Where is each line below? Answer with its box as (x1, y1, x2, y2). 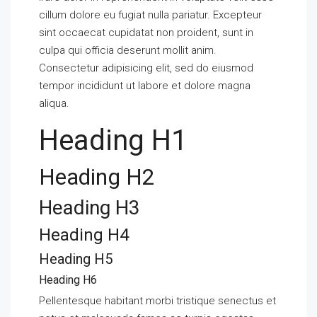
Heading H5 (39, 250, 113, 267)
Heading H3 (39, 196, 140, 219)
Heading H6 (39, 273, 97, 287)
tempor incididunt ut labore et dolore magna (39, 79, 250, 92)
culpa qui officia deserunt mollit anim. (39, 44, 217, 57)
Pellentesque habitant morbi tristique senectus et (39, 294, 276, 307)
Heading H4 (39, 225, 129, 245)
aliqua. (39, 97, 69, 110)
